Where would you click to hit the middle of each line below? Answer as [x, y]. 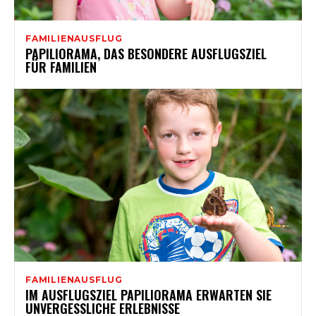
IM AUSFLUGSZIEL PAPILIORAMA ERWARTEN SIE [148, 294]
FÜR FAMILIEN [61, 67]
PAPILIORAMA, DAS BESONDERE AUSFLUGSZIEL [146, 53]
